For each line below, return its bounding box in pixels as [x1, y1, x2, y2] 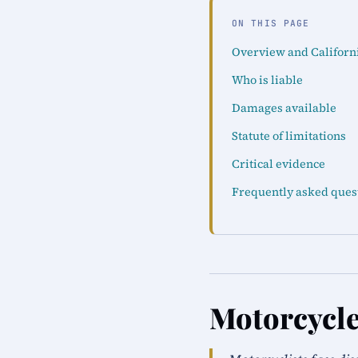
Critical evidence [232, 156, 325, 172]
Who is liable [232, 72, 303, 88]
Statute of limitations [232, 128, 346, 144]
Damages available [232, 100, 336, 116]
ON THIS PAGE [232, 18, 310, 29]
